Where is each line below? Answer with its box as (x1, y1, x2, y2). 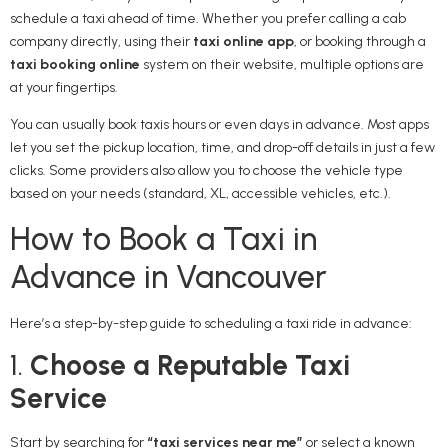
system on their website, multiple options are (140, 55, 424, 73)
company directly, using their (10, 32, 193, 50)
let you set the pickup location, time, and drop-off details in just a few (10, 139, 435, 157)
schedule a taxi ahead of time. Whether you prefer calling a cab (10, 9, 406, 27)
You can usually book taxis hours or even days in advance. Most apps (10, 116, 429, 134)
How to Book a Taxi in (10, 219, 317, 258)
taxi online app (193, 32, 294, 50)
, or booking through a (294, 32, 426, 50)
